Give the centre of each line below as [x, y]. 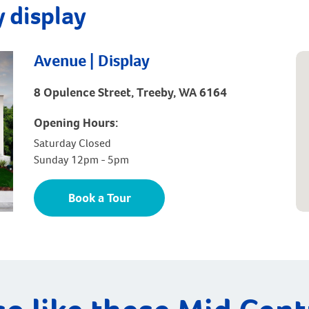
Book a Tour [99, 198]
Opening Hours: [76, 122]
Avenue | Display [92, 60]
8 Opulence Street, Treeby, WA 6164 [130, 93]
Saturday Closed [72, 143]
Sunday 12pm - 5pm [81, 160]
